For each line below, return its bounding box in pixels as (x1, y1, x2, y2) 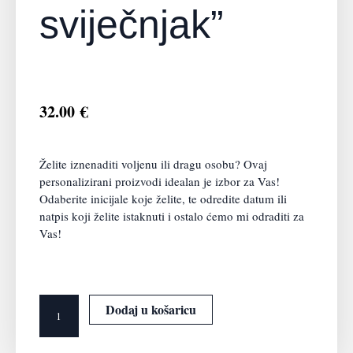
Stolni (39, 295, 67, 309)
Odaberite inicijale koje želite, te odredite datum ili (39, 191, 287, 207)
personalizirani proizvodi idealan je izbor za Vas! (39, 173, 280, 190)
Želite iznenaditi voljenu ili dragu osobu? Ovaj (39, 156, 267, 173)
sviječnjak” (39, 2, 224, 47)
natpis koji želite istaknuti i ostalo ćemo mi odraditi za (39, 208, 304, 225)
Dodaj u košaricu (106, 299, 197, 318)
